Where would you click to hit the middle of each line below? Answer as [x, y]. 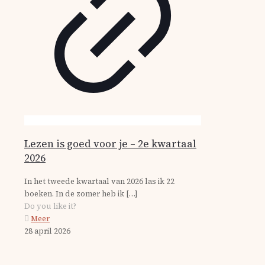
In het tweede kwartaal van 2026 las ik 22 [99, 181]
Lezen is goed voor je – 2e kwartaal [110, 144]
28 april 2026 [47, 231]
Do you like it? [50, 206]
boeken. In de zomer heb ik [74, 194]
